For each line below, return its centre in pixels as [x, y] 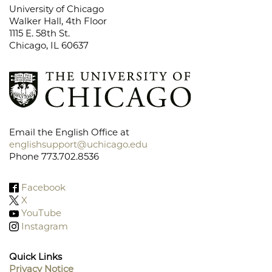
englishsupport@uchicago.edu [78, 144]
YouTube [41, 213]
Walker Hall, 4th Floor [58, 21]
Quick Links [36, 256]
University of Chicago [56, 8]
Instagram [45, 226]
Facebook [43, 188]
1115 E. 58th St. [39, 33]
